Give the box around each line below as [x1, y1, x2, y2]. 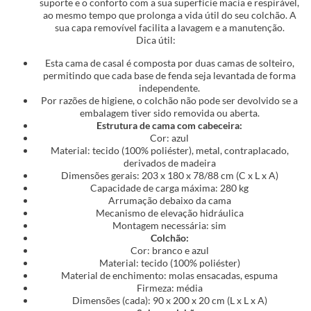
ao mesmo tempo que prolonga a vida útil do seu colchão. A [42, 9, 296, 22]
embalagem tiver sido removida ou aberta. [79, 106, 260, 119]
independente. [139, 81, 200, 94]
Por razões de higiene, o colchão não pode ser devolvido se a [41, 94, 298, 106]
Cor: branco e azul [130, 244, 209, 256]
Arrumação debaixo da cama [108, 194, 231, 206]
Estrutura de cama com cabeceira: [96, 119, 242, 131]
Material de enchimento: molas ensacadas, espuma [61, 269, 278, 281]
